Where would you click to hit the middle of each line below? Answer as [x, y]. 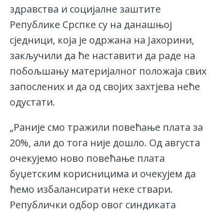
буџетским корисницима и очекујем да [103, 174]
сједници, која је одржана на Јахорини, [102, 40]
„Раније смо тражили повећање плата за [106, 127]
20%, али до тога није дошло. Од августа [105, 143]
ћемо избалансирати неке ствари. [91, 189]
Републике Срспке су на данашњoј [91, 25]
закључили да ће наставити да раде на [102, 56]
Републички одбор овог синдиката [93, 205]
